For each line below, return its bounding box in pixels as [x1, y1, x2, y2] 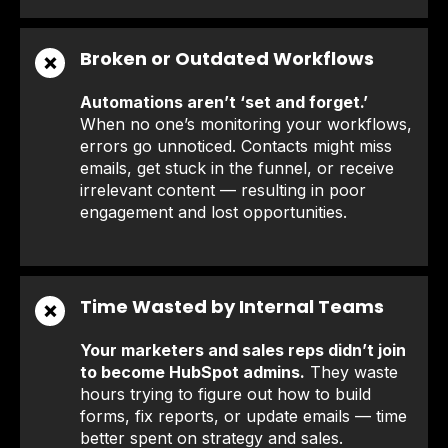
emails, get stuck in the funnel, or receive [80, 158, 394, 179]
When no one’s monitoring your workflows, [80, 114, 412, 135]
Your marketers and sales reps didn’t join [80, 339, 406, 360]
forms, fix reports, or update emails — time [80, 405, 407, 426]
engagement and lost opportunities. [80, 202, 347, 223]
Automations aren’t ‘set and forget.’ [80, 92, 368, 113]
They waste [305, 361, 398, 382]
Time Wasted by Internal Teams [80, 293, 384, 319]
